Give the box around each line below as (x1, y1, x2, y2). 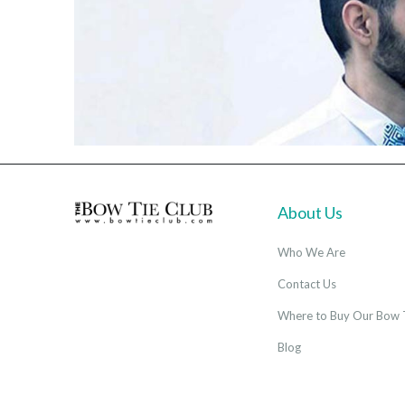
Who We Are (278, 244, 345, 259)
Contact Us (278, 276, 336, 291)
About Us (278, 202, 343, 222)
